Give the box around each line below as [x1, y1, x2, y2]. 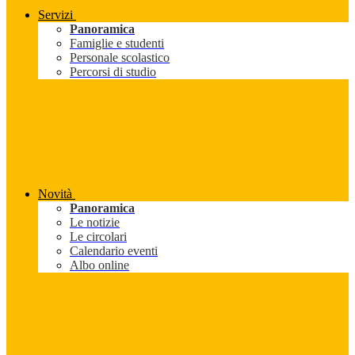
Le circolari [70, 230, 127, 244]
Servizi [38, 8, 73, 22]
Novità [38, 187, 72, 201]
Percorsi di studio [70, 65, 156, 79]
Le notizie [70, 216, 120, 230]
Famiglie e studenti [70, 36, 164, 51]
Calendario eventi [70, 244, 158, 258]
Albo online [70, 258, 129, 273]
